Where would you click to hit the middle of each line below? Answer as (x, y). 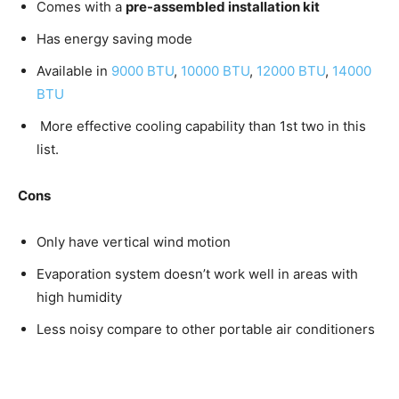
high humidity (79, 297)
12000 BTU (291, 71)
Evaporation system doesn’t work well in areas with (197, 274)
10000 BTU (215, 71)
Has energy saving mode (114, 39)
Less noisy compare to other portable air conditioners (206, 330)
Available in (74, 71)
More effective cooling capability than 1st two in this (201, 126)
